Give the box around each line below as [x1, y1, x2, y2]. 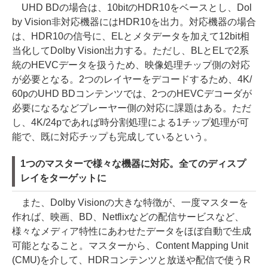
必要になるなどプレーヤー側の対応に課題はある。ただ [12, 103, 251, 113]
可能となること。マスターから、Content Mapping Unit [12, 240, 248, 251]
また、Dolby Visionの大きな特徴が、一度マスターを [12, 197, 248, 208]
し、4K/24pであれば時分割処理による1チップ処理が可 [12, 117, 249, 127]
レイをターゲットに [20, 173, 106, 183]
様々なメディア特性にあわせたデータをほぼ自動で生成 [12, 226, 251, 236]
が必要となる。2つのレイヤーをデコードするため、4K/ [12, 74, 252, 84]
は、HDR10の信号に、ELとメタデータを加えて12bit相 [12, 31, 249, 41]
